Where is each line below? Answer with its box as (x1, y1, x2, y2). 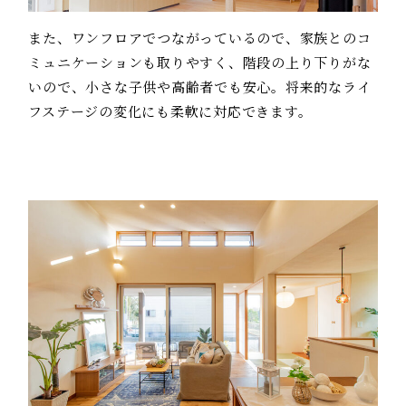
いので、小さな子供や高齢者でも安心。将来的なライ (28, 77, 372, 97)
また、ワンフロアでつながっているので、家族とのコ (28, 28, 372, 48)
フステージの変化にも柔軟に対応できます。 (28, 101, 313, 121)
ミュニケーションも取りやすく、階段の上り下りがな (28, 53, 372, 72)
